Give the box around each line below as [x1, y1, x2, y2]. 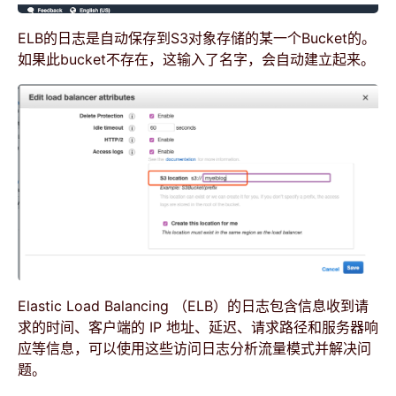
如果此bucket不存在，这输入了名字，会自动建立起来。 [18, 49, 375, 68]
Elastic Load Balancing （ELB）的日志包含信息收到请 [18, 297, 369, 315]
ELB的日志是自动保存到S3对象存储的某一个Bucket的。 [18, 28, 376, 47]
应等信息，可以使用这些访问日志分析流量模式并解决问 [18, 339, 371, 357]
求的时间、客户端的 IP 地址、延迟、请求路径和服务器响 [18, 318, 378, 336]
